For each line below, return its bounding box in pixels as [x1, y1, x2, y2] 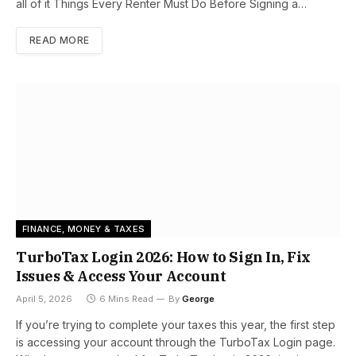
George [182, 293, 215, 305]
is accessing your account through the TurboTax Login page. [16, 335, 335, 350]
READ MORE [29, 34, 90, 47]
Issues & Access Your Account [16, 267, 226, 286]
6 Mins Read [99, 293, 153, 305]
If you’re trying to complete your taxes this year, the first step [16, 318, 335, 332]
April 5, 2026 [16, 293, 72, 305]
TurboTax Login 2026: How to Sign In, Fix [16, 248, 311, 267]
